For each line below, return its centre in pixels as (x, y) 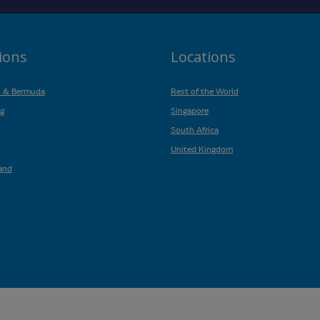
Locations (203, 56)
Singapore (190, 110)
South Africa (195, 129)
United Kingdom (202, 148)
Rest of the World (205, 90)
